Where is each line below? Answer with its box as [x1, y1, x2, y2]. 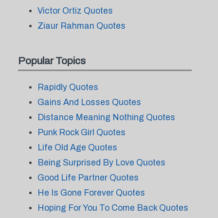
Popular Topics [18, 55, 86, 67]
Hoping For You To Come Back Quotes [37, 203, 188, 213]
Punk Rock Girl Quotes [37, 127, 126, 137]
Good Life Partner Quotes [37, 173, 139, 182]
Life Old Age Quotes [37, 143, 117, 152]
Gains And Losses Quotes [37, 97, 141, 107]
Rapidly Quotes [37, 82, 98, 92]
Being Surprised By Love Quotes [37, 158, 165, 167]
